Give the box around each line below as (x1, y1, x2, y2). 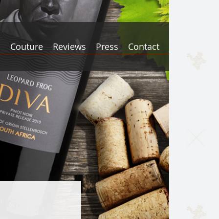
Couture (10, 41, 43, 52)
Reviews (53, 41, 86, 52)
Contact (128, 41, 159, 52)
